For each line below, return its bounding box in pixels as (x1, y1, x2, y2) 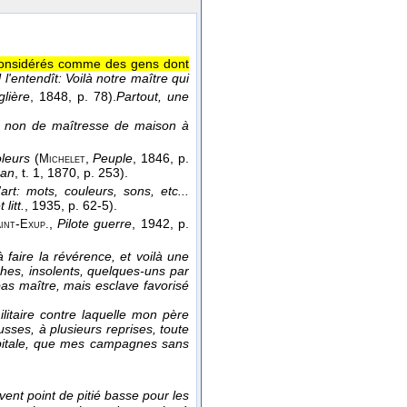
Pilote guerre (57, 216, 133, 232)
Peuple (93, 151, 134, 166)
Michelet (38, 153, 85, 166)
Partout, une (115, 89, 190, 104)
